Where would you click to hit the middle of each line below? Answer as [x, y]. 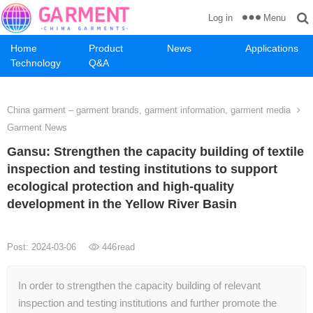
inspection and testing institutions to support [142, 169]
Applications [272, 48]
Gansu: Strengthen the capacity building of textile [155, 152]
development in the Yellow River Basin [122, 204]
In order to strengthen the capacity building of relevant [139, 285]
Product [106, 48]
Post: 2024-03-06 [43, 247]
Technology [36, 63]
